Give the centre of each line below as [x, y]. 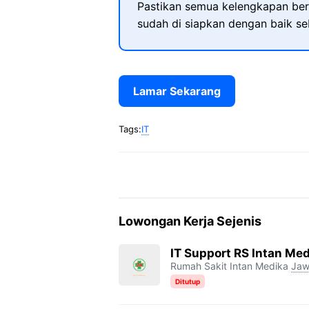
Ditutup [188, 281]
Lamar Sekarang [177, 91]
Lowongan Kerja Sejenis [190, 221]
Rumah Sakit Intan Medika [229, 266]
